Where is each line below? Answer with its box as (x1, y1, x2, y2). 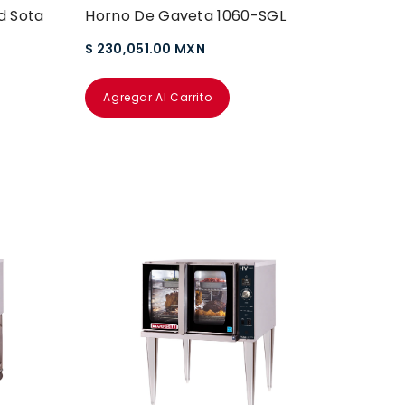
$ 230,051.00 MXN (85, 40, 205, 59)
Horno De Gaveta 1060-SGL (85, 5, 286, 27)
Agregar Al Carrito (103, 89, 212, 106)
